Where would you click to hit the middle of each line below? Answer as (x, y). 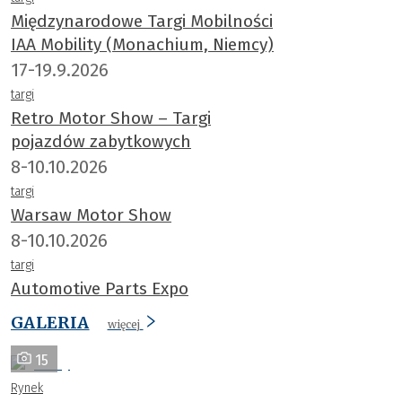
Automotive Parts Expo (100, 288)
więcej (123, 324)
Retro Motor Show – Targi (111, 118)
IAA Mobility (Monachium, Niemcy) (142, 44)
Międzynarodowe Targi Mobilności (142, 21)
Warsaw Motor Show (91, 214)
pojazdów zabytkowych (101, 141)
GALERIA (50, 322)
